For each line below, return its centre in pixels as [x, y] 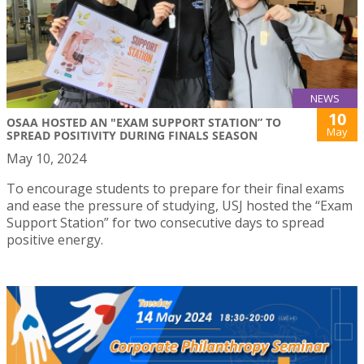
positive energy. [55, 239]
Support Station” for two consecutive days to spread [165, 222]
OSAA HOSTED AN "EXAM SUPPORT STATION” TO [144, 122]
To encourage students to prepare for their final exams [175, 188]
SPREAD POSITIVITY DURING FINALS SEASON [132, 135]
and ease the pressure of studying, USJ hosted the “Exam [180, 205]
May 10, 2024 [46, 158]
